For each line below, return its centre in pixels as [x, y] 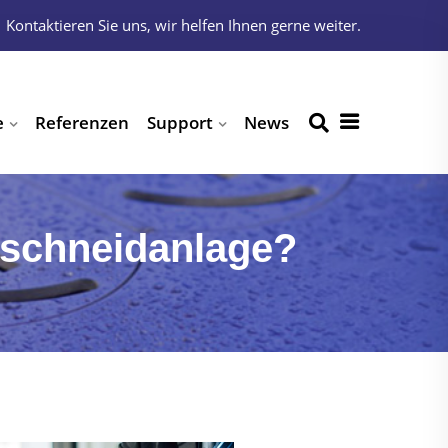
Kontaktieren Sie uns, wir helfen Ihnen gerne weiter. [183, 25]
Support [180, 122]
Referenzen [82, 122]
